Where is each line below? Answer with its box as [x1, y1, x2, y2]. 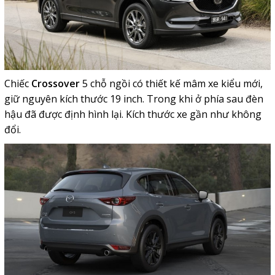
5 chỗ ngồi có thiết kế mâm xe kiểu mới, [79, 77, 263, 91]
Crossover [31, 77, 80, 91]
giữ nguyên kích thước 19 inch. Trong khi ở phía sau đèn [4, 92, 263, 106]
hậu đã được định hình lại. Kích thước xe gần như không [4, 107, 261, 122]
